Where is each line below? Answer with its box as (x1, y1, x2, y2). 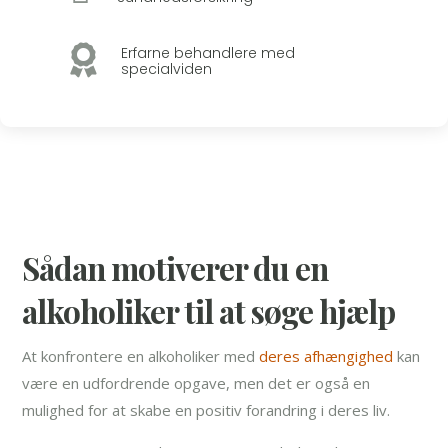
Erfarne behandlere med (121, 42, 295, 63)
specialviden (121, 58, 212, 79)
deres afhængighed (259, 345, 394, 366)
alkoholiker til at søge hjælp (22, 289, 396, 332)
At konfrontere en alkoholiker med (22, 345, 260, 366)
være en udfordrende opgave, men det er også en (22, 372, 371, 393)
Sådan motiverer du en (22, 246, 329, 289)
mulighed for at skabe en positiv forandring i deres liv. (22, 399, 391, 420)
